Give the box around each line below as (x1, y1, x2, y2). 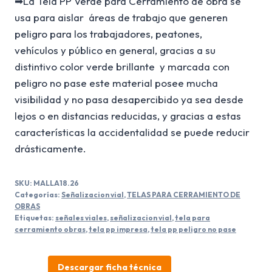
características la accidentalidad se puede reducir (15, 126, 250, 139)
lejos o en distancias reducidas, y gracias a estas (15, 109, 241, 123)
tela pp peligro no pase (151, 225, 236, 234)
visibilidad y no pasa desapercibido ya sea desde (15, 93, 243, 106)
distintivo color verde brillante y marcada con (15, 60, 229, 73)
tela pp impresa (89, 225, 148, 234)
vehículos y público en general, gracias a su (15, 44, 216, 57)
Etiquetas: (15, 213, 55, 223)
